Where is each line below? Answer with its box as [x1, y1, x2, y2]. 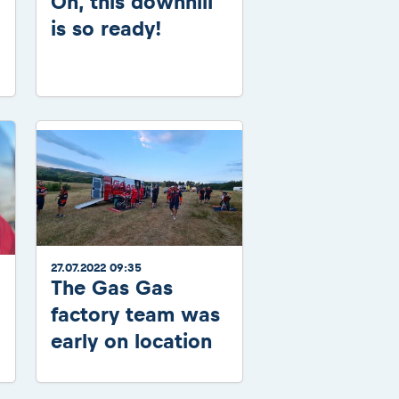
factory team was [51, 303, 220, 327]
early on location [51, 330, 212, 354]
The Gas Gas [51, 276, 173, 300]
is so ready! [51, 17, 162, 41]
